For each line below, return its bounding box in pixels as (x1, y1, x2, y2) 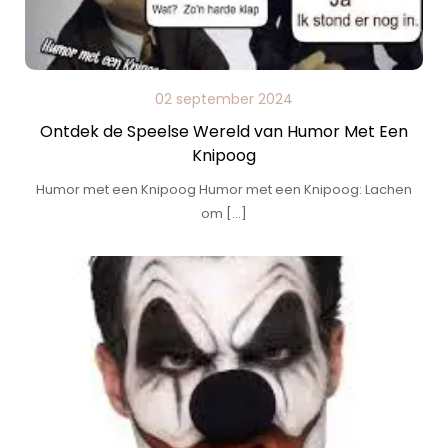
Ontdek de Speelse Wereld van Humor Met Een (40, 120, 408, 143)
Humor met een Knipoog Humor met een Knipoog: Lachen (36, 180, 412, 199)
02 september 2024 (155, 89, 293, 109)
